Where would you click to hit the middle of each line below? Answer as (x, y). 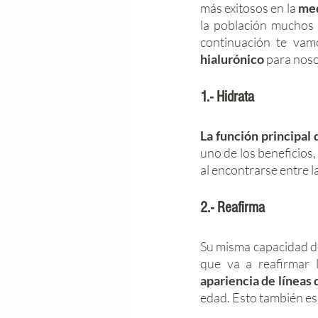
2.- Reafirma (232, 208)
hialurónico (232, 59)
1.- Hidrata (227, 97)
